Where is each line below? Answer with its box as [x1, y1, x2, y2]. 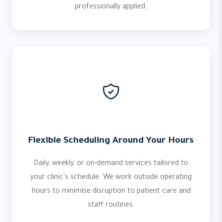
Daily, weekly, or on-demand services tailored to [34, 160, 188, 168]
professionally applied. [75, 3, 147, 11]
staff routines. [87, 202, 135, 210]
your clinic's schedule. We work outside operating [30, 174, 192, 182]
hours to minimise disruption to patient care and [31, 188, 191, 196]
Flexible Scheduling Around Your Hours [28, 136, 194, 146]
